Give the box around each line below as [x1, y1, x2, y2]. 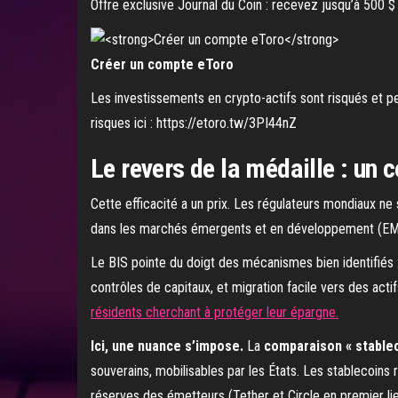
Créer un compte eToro [91, 55, 234, 73]
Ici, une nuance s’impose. [91, 337, 243, 354]
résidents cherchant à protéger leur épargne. [91, 303, 338, 321]
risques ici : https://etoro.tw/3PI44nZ [91, 114, 297, 131]
